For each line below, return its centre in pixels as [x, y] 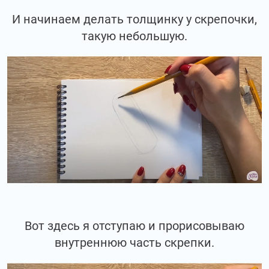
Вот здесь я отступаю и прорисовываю [134, 226]
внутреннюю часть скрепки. [134, 243]
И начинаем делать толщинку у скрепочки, [134, 20]
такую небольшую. [134, 36]
